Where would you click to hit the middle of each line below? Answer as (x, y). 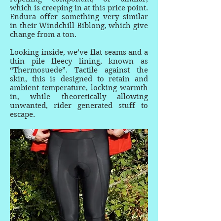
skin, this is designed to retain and (79, 79)
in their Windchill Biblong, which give (79, 26)
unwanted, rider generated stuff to (79, 106)
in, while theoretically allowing (79, 97)
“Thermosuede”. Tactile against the (79, 70)
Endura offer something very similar (79, 17)
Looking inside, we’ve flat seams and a (79, 52)
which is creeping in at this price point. (79, 8)
